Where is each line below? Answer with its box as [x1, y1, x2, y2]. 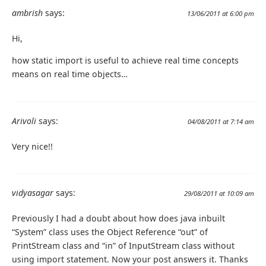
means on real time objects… [12, 68, 128, 80]
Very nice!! [12, 140, 53, 152]
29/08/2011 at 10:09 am [184, 188, 254, 198]
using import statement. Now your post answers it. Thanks [12, 253, 248, 265]
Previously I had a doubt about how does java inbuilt [12, 212, 225, 224]
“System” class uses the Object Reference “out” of [12, 226, 208, 237]
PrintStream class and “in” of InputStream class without [12, 239, 235, 251]
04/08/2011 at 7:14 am [188, 116, 254, 126]
